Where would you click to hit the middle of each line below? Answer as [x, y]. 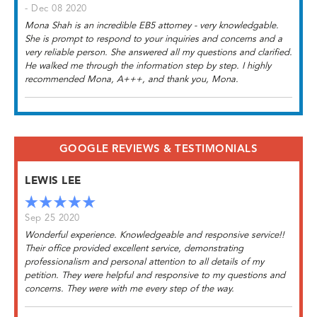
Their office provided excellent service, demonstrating [134, 248]
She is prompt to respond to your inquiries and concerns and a [154, 39]
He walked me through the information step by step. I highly [148, 66]
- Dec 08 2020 [56, 8]
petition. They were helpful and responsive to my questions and [155, 275]
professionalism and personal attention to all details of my [144, 262]
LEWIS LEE [53, 181]
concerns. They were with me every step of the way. [129, 289]
